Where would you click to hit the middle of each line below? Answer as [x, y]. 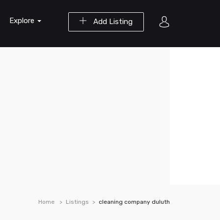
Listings [77, 202]
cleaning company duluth [134, 202]
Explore [23, 21]
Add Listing [112, 22]
